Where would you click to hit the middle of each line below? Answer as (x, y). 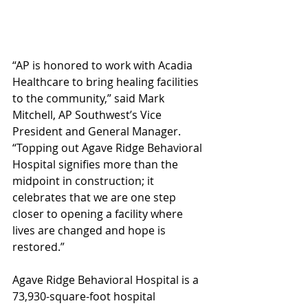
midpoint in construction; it (85, 180)
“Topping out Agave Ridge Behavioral (109, 147)
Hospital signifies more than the (97, 164)
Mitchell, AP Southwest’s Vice (88, 114)
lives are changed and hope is (90, 230)
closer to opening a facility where (99, 213)
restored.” (38, 246)
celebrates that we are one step (96, 197)
